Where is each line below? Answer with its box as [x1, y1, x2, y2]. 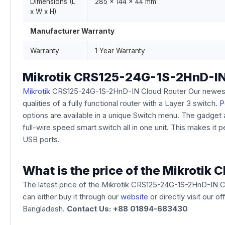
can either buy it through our [23, 192, 121, 201]
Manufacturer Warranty [30, 27, 115, 35]
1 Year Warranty [95, 47, 145, 55]
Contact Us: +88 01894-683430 [67, 204, 188, 213]
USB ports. [23, 135, 60, 144]
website [121, 192, 148, 201]
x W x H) [30, 8, 56, 16]
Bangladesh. [23, 204, 67, 213]
